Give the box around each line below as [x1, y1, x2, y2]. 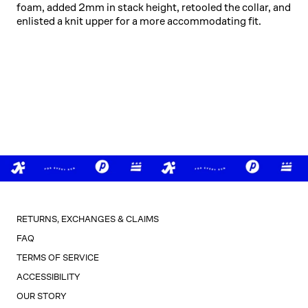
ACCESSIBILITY [16, 271, 80, 282]
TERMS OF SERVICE [16, 252, 99, 263]
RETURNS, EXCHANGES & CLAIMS [16, 213, 159, 224]
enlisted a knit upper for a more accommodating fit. [16, 15, 261, 27]
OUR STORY [16, 290, 67, 301]
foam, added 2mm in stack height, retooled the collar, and [16, 1, 291, 14]
